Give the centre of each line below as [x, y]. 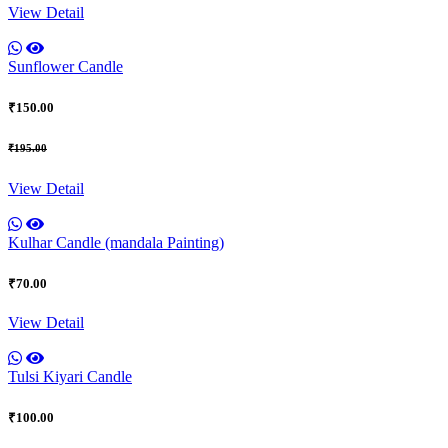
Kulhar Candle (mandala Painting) [116, 242]
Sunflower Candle [65, 66]
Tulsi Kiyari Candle [70, 377]
